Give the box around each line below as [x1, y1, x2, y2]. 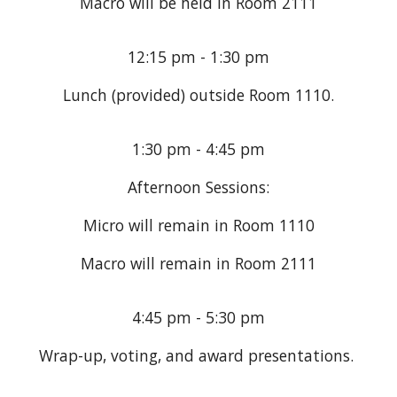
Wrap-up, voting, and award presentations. [39, 345, 358, 366]
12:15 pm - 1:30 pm [128, 46, 269, 67]
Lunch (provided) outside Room [63, 84, 295, 105]
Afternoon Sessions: [128, 176, 269, 198]
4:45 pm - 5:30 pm [132, 307, 265, 328]
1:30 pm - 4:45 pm [132, 138, 265, 160]
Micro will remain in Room [82, 214, 279, 236]
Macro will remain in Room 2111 [81, 253, 316, 274]
